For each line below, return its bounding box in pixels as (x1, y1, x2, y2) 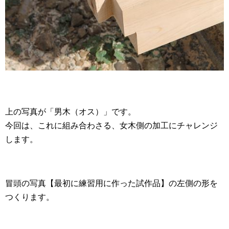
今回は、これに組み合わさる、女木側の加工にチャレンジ (5, 121, 218, 130)
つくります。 (5, 193, 54, 202)
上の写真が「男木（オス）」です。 (5, 107, 136, 117)
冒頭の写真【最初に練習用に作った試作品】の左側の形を (5, 179, 218, 188)
